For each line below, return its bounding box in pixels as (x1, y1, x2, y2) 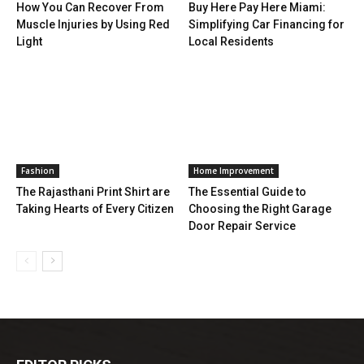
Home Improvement (193, 165, 274, 177)
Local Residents (188, 35, 274, 49)
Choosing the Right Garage (188, 202, 331, 216)
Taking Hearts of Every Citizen (16, 202, 174, 216)
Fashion (21, 165, 54, 177)
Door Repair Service (188, 219, 296, 233)
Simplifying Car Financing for (188, 18, 344, 32)
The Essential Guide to (188, 185, 306, 199)
